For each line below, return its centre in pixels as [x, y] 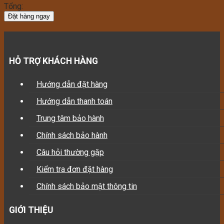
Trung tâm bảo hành [70, 118]
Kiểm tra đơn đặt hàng [74, 169]
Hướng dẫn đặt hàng [72, 84]
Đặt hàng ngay [29, 16]
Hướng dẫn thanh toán [74, 101]
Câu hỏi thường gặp [70, 152]
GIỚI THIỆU [31, 210]
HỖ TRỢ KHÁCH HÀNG [53, 61]
